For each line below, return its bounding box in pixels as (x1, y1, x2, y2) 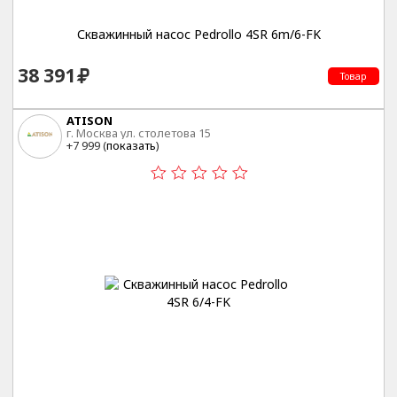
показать (106, 137, 156, 154)
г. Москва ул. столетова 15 (66, 125, 211, 142)
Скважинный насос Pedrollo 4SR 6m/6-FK (76, 25, 321, 43)
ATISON (66, 113, 113, 129)
